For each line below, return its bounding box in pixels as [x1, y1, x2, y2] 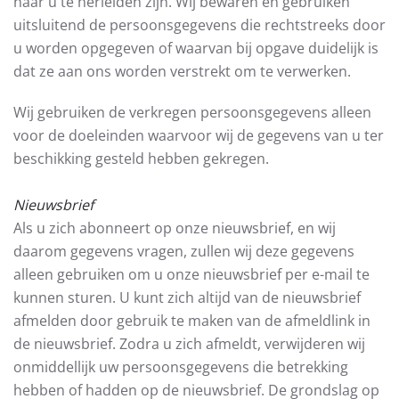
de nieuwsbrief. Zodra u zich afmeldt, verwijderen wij [13, 334, 365, 354]
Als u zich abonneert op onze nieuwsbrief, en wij [13, 218, 336, 238]
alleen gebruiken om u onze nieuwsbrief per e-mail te [13, 265, 370, 284]
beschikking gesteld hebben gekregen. [13, 149, 269, 168]
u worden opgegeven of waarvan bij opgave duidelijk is [13, 38, 379, 58]
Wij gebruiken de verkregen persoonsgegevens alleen [13, 102, 371, 122]
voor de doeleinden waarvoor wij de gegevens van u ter [13, 126, 384, 145]
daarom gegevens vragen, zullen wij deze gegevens [13, 241, 354, 261]
